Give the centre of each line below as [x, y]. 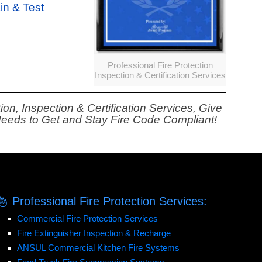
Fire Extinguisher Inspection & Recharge [94, 233]
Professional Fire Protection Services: [110, 201]
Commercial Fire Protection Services [87, 218]
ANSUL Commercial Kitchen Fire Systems [98, 248]
